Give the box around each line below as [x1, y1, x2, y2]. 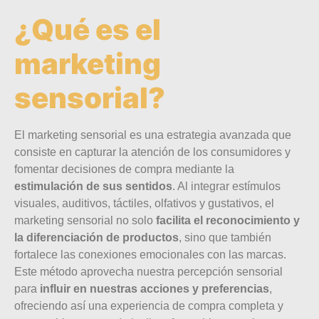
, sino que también [179, 231, 271, 244]
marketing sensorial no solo [14, 214, 156, 226]
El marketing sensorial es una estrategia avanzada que [14, 128, 291, 141]
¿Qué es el [14, 11, 161, 47]
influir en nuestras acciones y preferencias [40, 282, 269, 295]
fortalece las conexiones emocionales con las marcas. [14, 248, 286, 261]
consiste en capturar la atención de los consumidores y [14, 145, 291, 158]
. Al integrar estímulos [172, 179, 281, 192]
